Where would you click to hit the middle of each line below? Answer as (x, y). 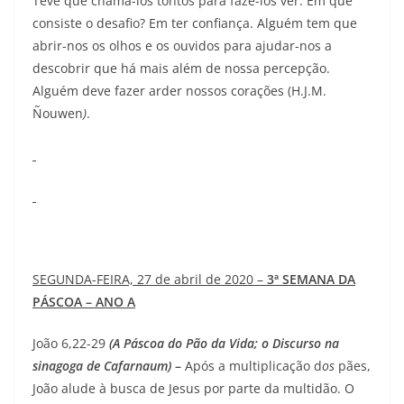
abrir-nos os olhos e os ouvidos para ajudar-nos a (182, 46)
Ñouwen (58, 114)
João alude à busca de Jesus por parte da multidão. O (193, 389)
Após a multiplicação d (253, 366)
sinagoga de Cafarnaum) (104, 366)
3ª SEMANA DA (311, 280)
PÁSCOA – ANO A (84, 302)
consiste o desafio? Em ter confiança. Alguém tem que (195, 23)
